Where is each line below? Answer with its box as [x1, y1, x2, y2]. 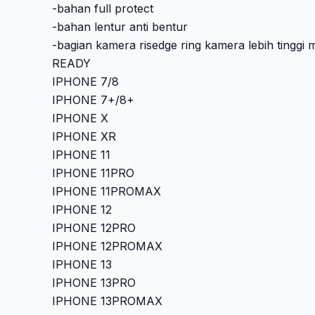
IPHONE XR [51, 129, 116, 143]
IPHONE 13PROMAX [51, 293, 162, 308]
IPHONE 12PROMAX [51, 238, 162, 253]
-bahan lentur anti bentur [51, 19, 188, 34]
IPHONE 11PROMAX [51, 184, 161, 198]
